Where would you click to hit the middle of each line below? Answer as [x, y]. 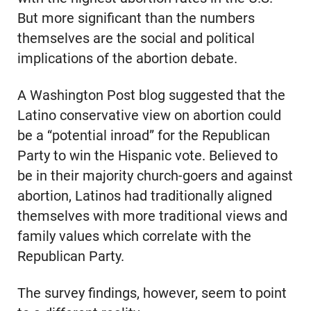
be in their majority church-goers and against [155, 176]
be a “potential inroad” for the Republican [143, 135]
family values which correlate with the [134, 236]
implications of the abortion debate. [127, 58]
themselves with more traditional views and [152, 216]
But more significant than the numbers [136, 18]
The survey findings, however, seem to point [152, 293]
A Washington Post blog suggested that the [151, 95]
